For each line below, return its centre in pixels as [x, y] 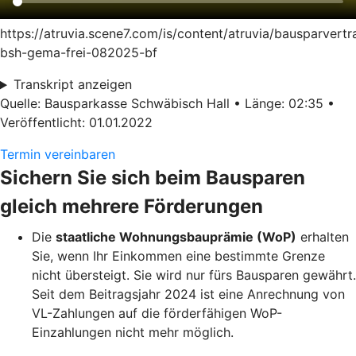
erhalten [323, 237]
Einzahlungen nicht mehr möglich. [133, 333]
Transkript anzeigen [72, 85]
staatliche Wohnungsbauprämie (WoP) [176, 237]
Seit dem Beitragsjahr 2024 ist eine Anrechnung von [188, 294]
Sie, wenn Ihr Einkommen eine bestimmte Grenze [178, 256]
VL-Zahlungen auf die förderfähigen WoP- [157, 313]
